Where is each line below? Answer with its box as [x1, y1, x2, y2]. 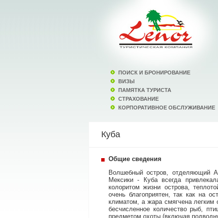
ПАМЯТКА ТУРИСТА [118, 87, 171, 93]
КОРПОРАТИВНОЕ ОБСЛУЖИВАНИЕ [118, 105, 215, 110]
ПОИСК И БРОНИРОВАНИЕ [118, 70, 190, 75]
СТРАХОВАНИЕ [118, 96, 159, 102]
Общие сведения [109, 155, 162, 163]
